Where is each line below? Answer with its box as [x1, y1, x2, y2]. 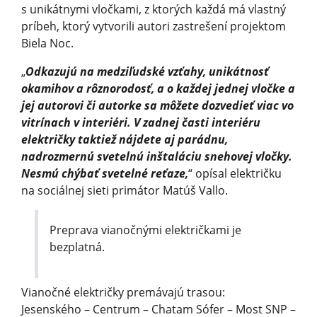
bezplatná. [50, 238, 105, 255]
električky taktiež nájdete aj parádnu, [21, 131, 228, 147]
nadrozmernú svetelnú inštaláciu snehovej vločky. [21, 148, 292, 164]
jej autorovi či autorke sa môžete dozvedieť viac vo [21, 97, 294, 113]
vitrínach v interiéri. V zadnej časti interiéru [21, 114, 260, 130]
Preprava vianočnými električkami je [50, 221, 242, 238]
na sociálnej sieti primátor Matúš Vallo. [21, 182, 228, 198]
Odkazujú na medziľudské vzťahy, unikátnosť [25, 63, 269, 79]
